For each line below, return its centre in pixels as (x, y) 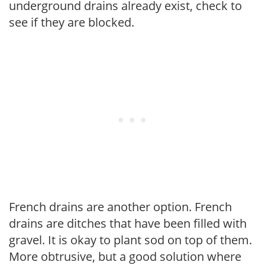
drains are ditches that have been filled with (128, 223)
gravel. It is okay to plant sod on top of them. (130, 240)
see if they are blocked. (72, 22)
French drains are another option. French (120, 206)
